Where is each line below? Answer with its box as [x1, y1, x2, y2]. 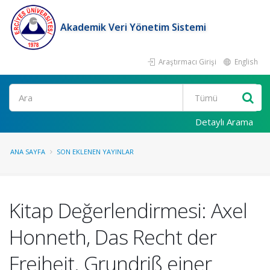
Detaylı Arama [195, 116, 253, 128]
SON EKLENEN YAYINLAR [57, 147, 134, 156]
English [233, 57, 258, 66]
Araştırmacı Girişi [157, 57, 216, 66]
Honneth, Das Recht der [9, 223, 216, 251]
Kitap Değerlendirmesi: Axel [9, 196, 247, 224]
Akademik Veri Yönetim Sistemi [60, 20, 206, 34]
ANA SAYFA [10, 147, 45, 156]
